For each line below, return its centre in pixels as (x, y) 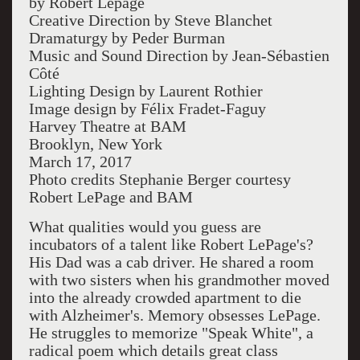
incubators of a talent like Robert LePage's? (171, 244)
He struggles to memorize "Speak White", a (171, 333)
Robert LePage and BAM (110, 197)
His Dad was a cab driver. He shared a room (171, 262)
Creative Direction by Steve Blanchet (150, 20)
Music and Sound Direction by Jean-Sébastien (179, 55)
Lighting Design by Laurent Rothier (145, 91)
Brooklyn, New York (95, 144)
